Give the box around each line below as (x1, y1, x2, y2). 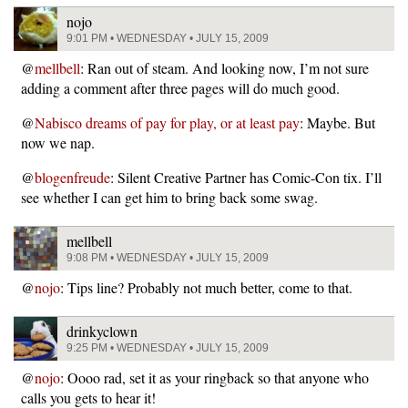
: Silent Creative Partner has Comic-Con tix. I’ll (110, 167, 382, 187)
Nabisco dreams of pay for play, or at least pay (35, 112, 300, 132)
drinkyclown (66, 321, 138, 341)
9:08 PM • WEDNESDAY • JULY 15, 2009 (66, 250, 269, 264)
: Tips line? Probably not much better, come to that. (60, 277, 352, 297)
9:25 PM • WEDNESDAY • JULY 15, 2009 (66, 341, 269, 354)
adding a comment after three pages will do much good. (21, 77, 340, 97)
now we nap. (21, 132, 95, 152)
